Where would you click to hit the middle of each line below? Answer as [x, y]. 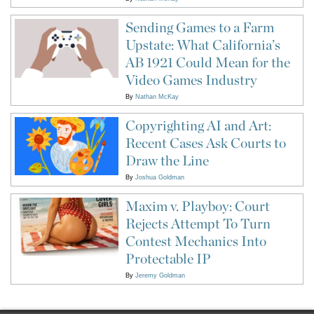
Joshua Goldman [159, 178]
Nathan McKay [157, 97]
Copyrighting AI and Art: [198, 126]
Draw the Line [167, 161]
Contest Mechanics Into [196, 241]
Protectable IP [168, 259]
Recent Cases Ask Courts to [205, 143]
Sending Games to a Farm [199, 28]
